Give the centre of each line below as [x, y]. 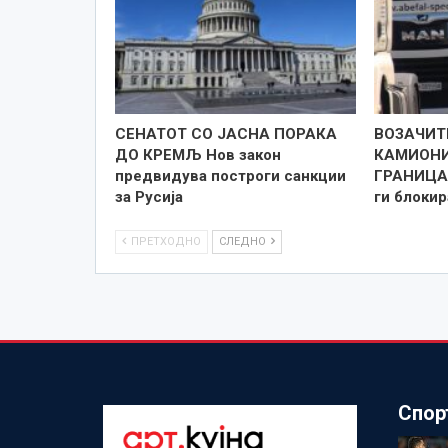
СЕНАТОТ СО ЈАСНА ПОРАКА [225, 133]
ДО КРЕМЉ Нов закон [197, 154]
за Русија [148, 196]
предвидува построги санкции [230, 175]
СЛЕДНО [243, 241]
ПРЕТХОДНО [164, 241]
